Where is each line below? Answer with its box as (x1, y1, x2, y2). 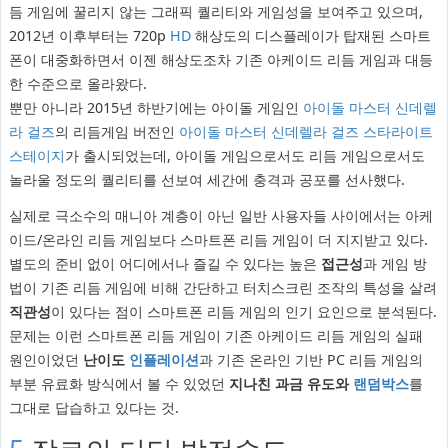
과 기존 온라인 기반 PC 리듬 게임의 (198, 350, 423, 370)
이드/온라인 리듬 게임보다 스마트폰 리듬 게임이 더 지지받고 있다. (8, 230, 428, 250)
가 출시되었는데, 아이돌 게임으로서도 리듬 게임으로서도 (64, 146, 425, 166)
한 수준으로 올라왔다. (8, 74, 147, 94)
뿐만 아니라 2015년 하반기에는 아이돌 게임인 (8, 98, 303, 118)
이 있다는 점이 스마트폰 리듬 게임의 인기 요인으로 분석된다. (50, 302, 437, 322)
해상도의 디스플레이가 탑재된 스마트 (190, 26, 431, 46)
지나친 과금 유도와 (228, 374, 353, 394)
